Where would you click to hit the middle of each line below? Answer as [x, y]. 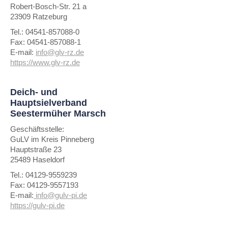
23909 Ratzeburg [39, 17]
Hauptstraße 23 [36, 149]
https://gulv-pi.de [37, 205]
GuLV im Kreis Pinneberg [52, 139]
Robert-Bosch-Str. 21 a [48, 6]
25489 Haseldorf [37, 160]
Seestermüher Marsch [58, 113]
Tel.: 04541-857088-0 [45, 32]
